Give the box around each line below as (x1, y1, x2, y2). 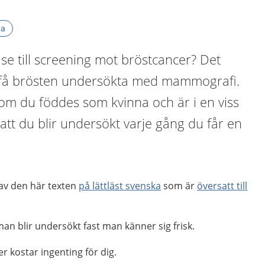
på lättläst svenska (79, 179, 161, 192)
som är (161, 179, 198, 192)
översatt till (197, 179, 248, 192)
